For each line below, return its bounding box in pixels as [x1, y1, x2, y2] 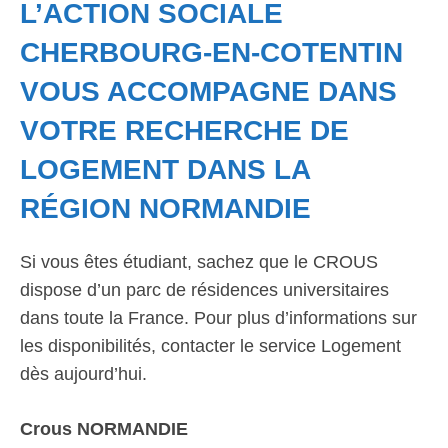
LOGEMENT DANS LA [20, 154, 310, 185]
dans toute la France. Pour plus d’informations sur [20, 308, 417, 328]
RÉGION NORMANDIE [20, 193, 311, 224]
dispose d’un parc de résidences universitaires [20, 280, 389, 300]
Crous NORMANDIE [20, 419, 188, 439]
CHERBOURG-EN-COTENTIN [20, 37, 403, 68]
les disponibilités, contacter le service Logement [20, 336, 401, 356]
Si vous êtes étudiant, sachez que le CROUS [20, 252, 378, 272]
